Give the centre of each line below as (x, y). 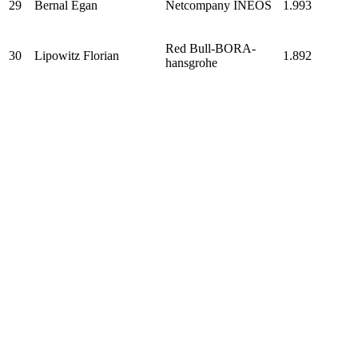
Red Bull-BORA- (211, 48)
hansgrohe (191, 62)
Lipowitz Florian (77, 55)
